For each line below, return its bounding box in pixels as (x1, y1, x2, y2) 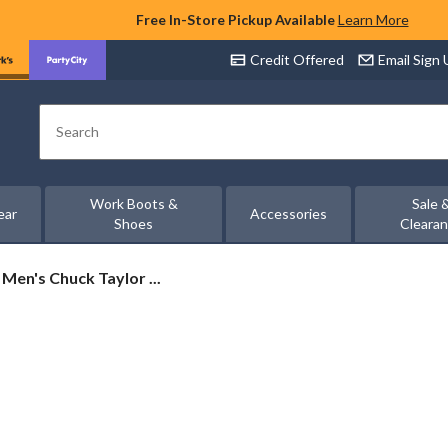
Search (55, 130, 101, 150)
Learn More (337, 11, 409, 28)
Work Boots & (89, 195, 178, 212)
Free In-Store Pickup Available (135, 11, 335, 28)
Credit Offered (250, 51, 344, 68)
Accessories (250, 205, 328, 222)
